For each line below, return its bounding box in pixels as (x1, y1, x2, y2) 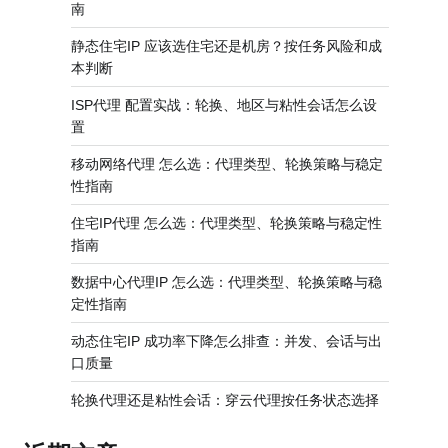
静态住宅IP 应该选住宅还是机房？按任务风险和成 (71, 38, 382, 54)
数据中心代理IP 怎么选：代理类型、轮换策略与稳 (71, 274, 382, 290)
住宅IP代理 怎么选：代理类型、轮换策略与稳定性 (71, 215, 382, 231)
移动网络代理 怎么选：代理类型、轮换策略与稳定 (71, 156, 383, 172)
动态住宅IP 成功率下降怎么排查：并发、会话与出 (71, 333, 382, 349)
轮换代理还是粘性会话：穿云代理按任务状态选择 (71, 392, 379, 408)
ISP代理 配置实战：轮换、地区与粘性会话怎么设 (71, 97, 377, 113)
